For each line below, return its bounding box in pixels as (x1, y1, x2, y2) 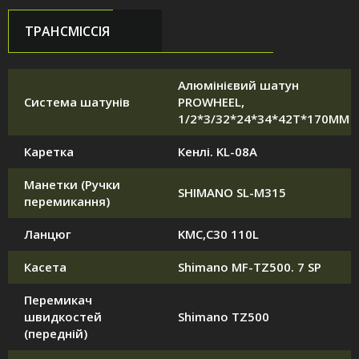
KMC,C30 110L (178, 226, 259, 243)
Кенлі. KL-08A (178, 143, 257, 160)
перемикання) (24, 193, 110, 210)
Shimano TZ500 (178, 309, 269, 325)
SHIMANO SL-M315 (178, 184, 286, 201)
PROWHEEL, (178, 94, 244, 111)
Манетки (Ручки (24, 176, 120, 193)
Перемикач (24, 292, 92, 309)
